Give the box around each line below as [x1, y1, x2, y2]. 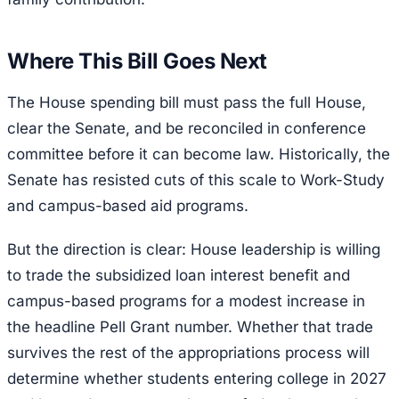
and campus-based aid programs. [7, 196, 248, 215]
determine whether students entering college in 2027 [7, 369, 387, 387]
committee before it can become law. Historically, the [7, 144, 390, 163]
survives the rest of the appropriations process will [7, 343, 370, 362]
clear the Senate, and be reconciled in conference [7, 118, 366, 137]
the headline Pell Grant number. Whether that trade [7, 317, 373, 336]
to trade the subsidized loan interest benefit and [7, 265, 350, 284]
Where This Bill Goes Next [7, 47, 267, 74]
